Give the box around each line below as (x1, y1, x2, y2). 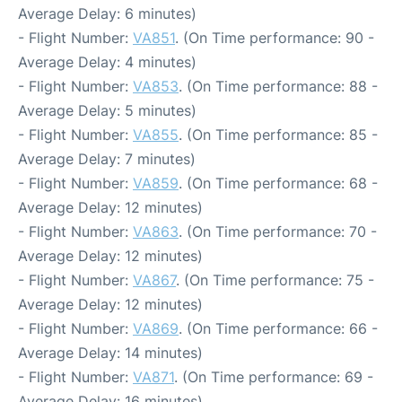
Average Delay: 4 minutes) (18, 52, 197, 71)
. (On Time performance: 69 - (174, 367, 373, 386)
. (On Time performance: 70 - (179, 222, 377, 240)
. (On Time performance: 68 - (179, 173, 378, 192)
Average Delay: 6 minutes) (18, 4, 197, 22)
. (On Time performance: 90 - (175, 28, 374, 47)
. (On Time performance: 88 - (179, 76, 378, 95)
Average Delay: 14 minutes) (18, 343, 203, 362)
